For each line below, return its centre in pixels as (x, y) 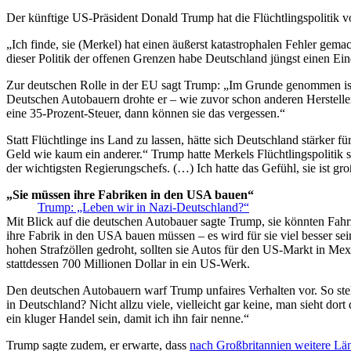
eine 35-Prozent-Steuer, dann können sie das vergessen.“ (146, 114)
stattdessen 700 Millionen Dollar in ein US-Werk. (128, 264)
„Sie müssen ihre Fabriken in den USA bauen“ (130, 195)
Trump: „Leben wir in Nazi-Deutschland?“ (143, 208)
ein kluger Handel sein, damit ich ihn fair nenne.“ (128, 319)
